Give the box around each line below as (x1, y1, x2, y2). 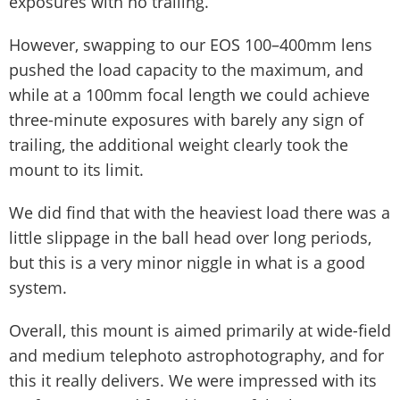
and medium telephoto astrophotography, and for (9, 345, 384, 366)
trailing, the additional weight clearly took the (9, 134, 348, 155)
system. (9, 277, 67, 298)
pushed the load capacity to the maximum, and (9, 59, 363, 80)
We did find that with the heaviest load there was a (9, 202, 390, 223)
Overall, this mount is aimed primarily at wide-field (9, 320, 391, 341)
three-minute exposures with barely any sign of (9, 109, 363, 130)
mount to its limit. (9, 159, 144, 180)
